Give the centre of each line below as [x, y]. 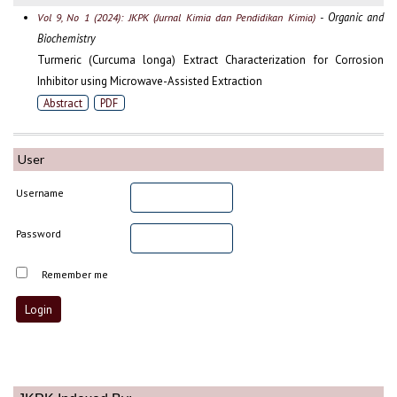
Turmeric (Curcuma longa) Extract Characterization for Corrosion [210, 59]
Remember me [75, 275]
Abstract [62, 102]
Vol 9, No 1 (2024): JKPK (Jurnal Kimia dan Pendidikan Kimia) [176, 17]
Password [39, 234]
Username [40, 193]
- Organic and [350, 16]
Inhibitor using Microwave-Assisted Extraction [149, 81]
